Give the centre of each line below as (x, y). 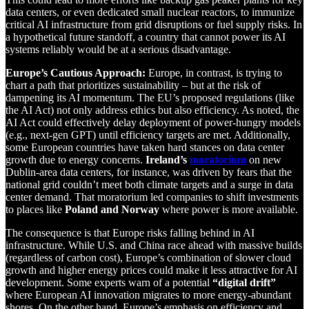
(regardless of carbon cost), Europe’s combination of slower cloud (148, 258)
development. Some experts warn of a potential (109, 283)
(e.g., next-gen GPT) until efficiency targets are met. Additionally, (148, 135)
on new (264, 160)
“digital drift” (244, 283)
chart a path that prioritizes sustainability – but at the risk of (133, 86)
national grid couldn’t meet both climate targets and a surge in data (149, 185)
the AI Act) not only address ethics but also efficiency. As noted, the (152, 110)
